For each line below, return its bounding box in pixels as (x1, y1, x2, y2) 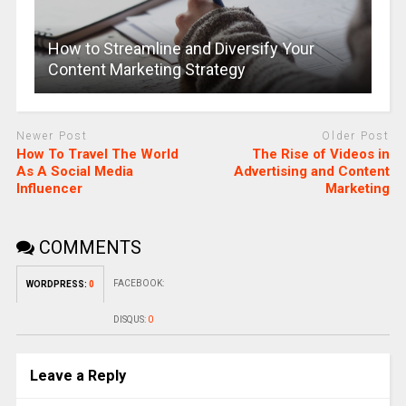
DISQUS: (112, 314, 148, 325)
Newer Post (15, 129, 88, 142)
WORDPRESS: (25, 279, 89, 290)
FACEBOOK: (112, 278, 164, 289)
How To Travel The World (15, 146, 179, 163)
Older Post (322, 129, 391, 142)
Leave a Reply (29, 367, 126, 385)
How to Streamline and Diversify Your (47, 38, 314, 58)
